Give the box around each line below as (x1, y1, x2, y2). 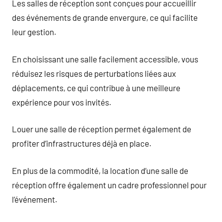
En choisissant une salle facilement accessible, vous (12, 54, 198, 64)
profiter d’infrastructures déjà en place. (12, 138, 152, 148)
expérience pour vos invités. (12, 97, 111, 107)
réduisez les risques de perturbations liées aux (12, 68, 176, 78)
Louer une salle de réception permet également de (12, 124, 191, 134)
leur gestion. (12, 27, 56, 37)
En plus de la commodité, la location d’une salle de (12, 165, 188, 175)
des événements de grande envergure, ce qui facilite (12, 12, 198, 22)
